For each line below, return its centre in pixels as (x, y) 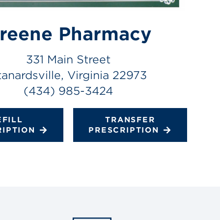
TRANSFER (130, 119)
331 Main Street (68, 59)
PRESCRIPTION (124, 129)
